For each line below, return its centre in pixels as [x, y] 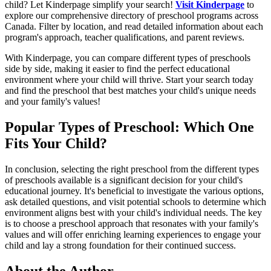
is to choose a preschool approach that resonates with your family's [132, 223]
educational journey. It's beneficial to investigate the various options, [134, 191]
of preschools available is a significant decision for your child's [124, 180]
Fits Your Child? [56, 143]
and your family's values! [53, 101]
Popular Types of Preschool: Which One [129, 127]
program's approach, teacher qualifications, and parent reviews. [125, 37]
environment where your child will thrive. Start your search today [129, 79]
